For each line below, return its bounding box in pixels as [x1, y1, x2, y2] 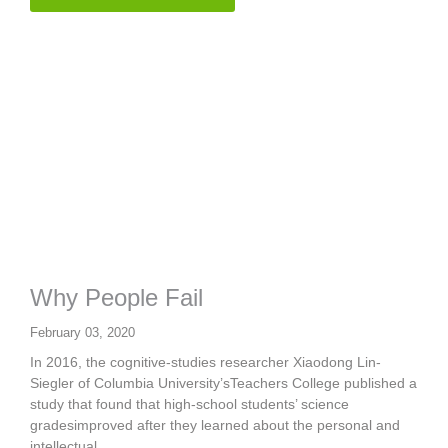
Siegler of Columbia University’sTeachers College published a [30, 374, 417, 391]
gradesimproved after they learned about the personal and [30, 416, 400, 433]
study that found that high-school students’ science [30, 395, 349, 412]
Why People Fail [30, 283, 203, 311]
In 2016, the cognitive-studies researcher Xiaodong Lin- [30, 353, 381, 370]
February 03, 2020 [30, 324, 135, 340]
